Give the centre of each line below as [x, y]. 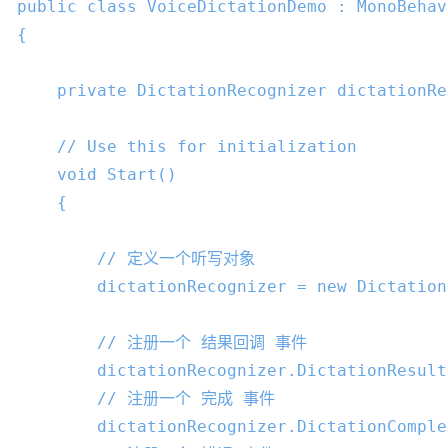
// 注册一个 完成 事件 [186, 399]
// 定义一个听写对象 [176, 259]
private [92, 91]
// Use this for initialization [207, 147]
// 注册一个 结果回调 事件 [202, 343]
